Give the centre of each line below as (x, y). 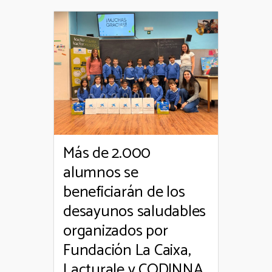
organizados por (116, 231)
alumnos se (101, 172)
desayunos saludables (134, 211)
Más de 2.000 (107, 153)
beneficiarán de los (124, 192)
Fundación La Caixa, (127, 250)
